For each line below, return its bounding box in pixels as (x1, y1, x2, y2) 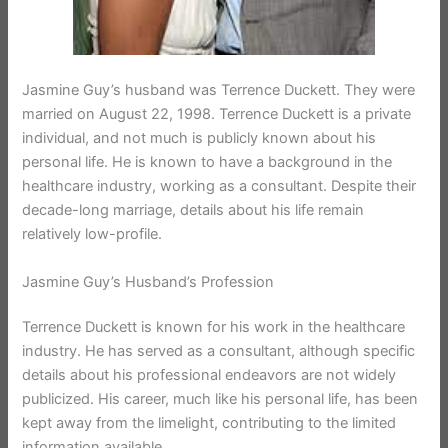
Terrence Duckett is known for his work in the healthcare (22, 318, 406, 337)
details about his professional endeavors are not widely (22, 366, 397, 385)
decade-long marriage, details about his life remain (22, 201, 365, 220)
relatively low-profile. (22, 225, 163, 244)
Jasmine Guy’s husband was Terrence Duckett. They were (22, 81, 416, 100)
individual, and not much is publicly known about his (22, 129, 377, 148)
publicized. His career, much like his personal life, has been (22, 390, 419, 409)
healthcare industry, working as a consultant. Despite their (22, 177, 417, 196)
